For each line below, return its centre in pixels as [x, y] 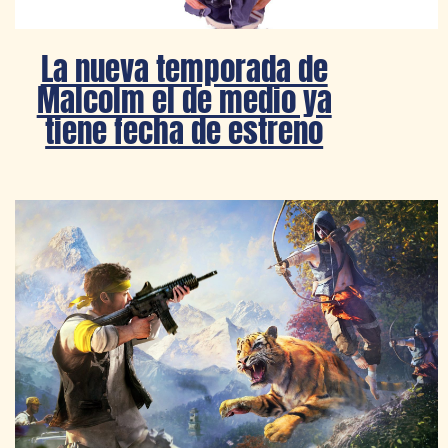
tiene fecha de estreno [184, 130]
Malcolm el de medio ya [184, 99]
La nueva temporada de [184, 68]
